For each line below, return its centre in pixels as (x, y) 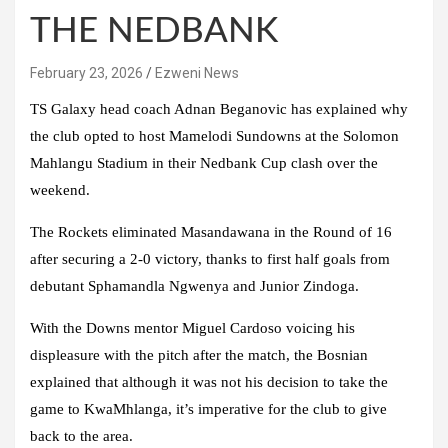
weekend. (60, 189)
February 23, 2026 (86, 72)
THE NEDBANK (154, 31)
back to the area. (81, 435)
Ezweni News (197, 72)
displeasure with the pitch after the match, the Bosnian (199, 354)
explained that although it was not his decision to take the (209, 381)
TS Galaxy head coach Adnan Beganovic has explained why (219, 108)
